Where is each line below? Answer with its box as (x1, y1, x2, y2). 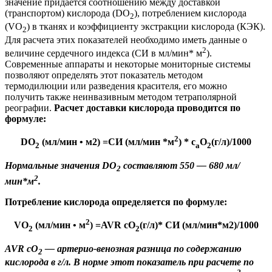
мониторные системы (161, 59, 251, 70)
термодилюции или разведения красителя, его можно (5, 81, 227, 92)
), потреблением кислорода (134, 7, 246, 18)
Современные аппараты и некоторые (5, 59, 161, 70)
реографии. (5, 103, 54, 114)
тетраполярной (175, 92, 237, 103)
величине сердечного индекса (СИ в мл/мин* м (5, 48, 202, 59)
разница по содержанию (134, 243, 242, 254)
